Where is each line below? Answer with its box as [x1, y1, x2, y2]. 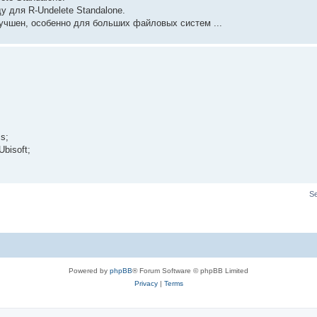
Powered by [69, 267, 110, 275]
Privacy [134, 279, 158, 287]
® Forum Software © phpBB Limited [132, 267, 248, 275]
